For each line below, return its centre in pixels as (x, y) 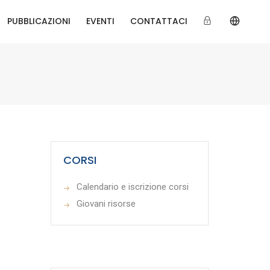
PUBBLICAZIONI (39, 21)
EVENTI (100, 21)
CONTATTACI (159, 21)
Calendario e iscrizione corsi (132, 187)
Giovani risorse (106, 204)
